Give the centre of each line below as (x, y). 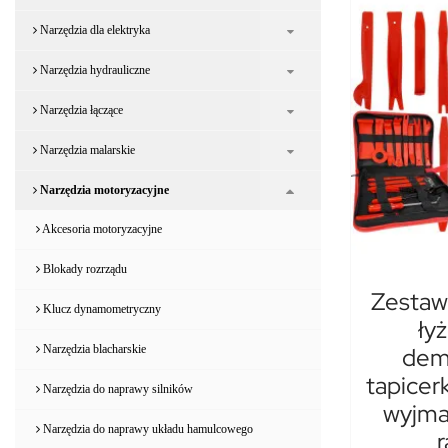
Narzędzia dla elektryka (93, 29)
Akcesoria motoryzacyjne (101, 228)
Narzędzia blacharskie (93, 348)
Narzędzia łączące (80, 109)
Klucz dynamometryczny (100, 308)
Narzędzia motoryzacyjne (103, 189)
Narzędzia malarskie (86, 149)
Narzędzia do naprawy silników (116, 388)
